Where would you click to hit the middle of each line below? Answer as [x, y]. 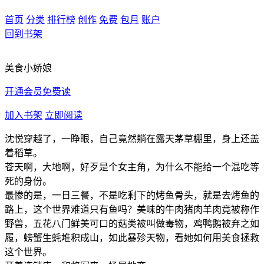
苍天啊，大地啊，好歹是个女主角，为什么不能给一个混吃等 [132, 167]
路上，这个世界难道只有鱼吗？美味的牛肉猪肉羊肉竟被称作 [132, 209]
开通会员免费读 [38, 91]
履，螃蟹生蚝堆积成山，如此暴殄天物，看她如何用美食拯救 [132, 237]
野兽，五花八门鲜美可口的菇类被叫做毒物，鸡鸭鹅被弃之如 [132, 223]
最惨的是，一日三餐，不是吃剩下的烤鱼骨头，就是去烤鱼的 [132, 195]
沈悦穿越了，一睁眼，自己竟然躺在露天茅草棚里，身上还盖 [132, 138]
